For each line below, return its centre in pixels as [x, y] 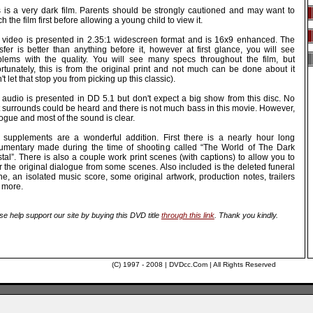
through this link [188, 215]
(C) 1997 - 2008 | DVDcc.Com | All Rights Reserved [194, 264]
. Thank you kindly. [246, 215]
